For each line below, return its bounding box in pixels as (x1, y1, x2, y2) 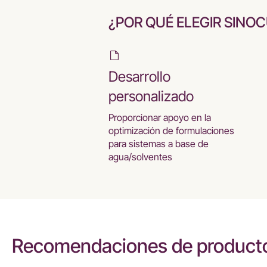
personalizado (108, 88, 194, 105)
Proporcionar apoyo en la (108, 111, 211, 123)
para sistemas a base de (108, 138, 209, 150)
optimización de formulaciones (108, 125, 234, 136)
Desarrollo (108, 68, 170, 85)
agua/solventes (108, 151, 172, 163)
